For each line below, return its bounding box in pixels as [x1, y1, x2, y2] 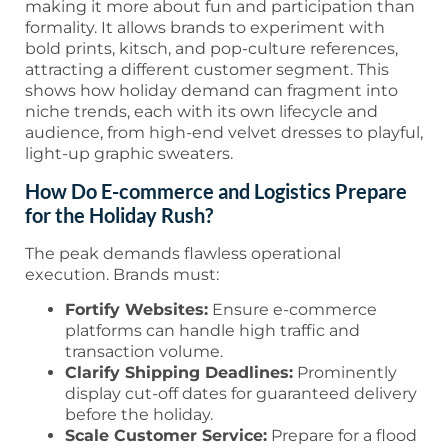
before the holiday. [65, 404, 213, 424]
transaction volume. [65, 341, 223, 361]
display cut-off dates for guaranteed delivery [65, 383, 417, 403]
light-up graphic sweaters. [25, 144, 233, 164]
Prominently [293, 362, 397, 382]
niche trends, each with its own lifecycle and [25, 102, 378, 122]
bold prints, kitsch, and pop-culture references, [25, 39, 398, 59]
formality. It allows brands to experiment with [25, 18, 385, 38]
